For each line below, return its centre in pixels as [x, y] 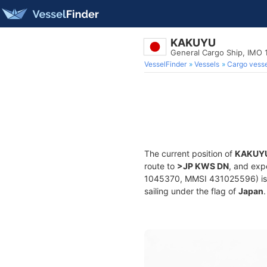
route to [161, 166]
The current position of [190, 153]
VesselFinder [165, 64]
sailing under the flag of [191, 191]
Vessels [207, 64]
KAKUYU [193, 43]
